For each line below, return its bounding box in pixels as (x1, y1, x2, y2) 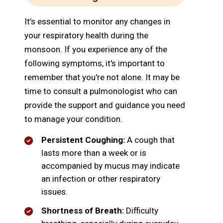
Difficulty (124, 206, 158, 216)
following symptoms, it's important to (24, 58, 165, 69)
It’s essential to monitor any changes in (24, 16, 170, 27)
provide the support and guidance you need (24, 100, 185, 111)
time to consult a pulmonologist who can (24, 86, 177, 97)
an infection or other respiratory (41, 174, 160, 184)
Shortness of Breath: (41, 206, 124, 216)
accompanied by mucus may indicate (41, 161, 180, 171)
